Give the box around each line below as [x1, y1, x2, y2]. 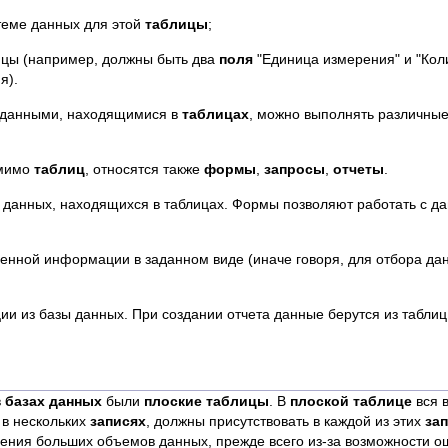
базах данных [5, 393, 102, 409]
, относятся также [85, 161, 204, 177]
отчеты [333, 161, 384, 177]
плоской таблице [290, 393, 412, 409]
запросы [264, 161, 325, 177]
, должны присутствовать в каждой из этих [146, 413, 425, 429]
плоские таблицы [144, 393, 269, 409]
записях [90, 413, 146, 429]
